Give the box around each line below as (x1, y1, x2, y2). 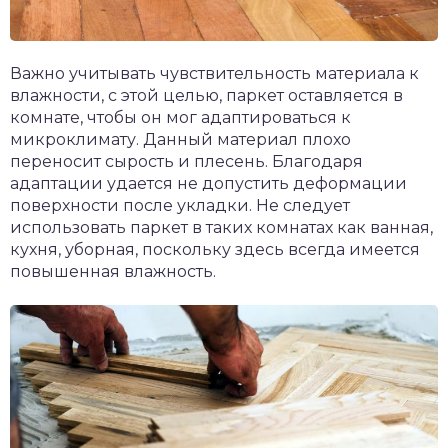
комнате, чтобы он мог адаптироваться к (10, 108, 351, 128)
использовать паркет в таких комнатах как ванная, (10, 218, 433, 238)
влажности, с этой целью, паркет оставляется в (10, 86, 403, 106)
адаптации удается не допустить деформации (10, 174, 407, 194)
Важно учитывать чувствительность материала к (10, 64, 419, 84)
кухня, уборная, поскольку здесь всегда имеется (10, 240, 420, 260)
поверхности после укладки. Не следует (10, 196, 350, 216)
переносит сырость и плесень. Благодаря (10, 152, 363, 172)
